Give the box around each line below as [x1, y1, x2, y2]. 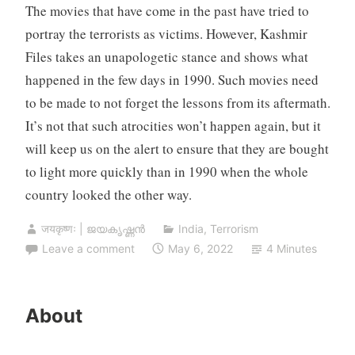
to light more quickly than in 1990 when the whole [25, 162, 308, 181]
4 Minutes [266, 241, 318, 255]
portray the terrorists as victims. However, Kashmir [25, 25, 307, 44]
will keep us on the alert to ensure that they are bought [25, 139, 329, 158]
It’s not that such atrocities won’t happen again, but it [25, 116, 321, 136]
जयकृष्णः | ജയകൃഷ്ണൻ [40, 221, 145, 235]
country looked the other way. [25, 185, 192, 204]
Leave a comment [41, 241, 135, 255]
